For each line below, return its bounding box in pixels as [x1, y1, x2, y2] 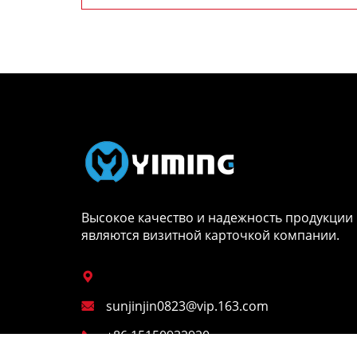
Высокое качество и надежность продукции [81, 209, 353, 226]
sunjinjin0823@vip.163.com [106, 297, 269, 315]
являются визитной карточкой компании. [81, 226, 339, 244]
